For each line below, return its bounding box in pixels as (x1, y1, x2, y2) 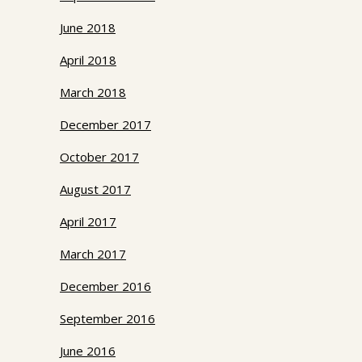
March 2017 (60, 246, 126, 263)
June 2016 (60, 343, 116, 360)
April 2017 (60, 213, 116, 230)
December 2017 (60, 116, 151, 133)
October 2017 (60, 149, 139, 166)
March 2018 (60, 84, 126, 101)
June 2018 (60, 19, 116, 36)
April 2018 (60, 52, 116, 69)
